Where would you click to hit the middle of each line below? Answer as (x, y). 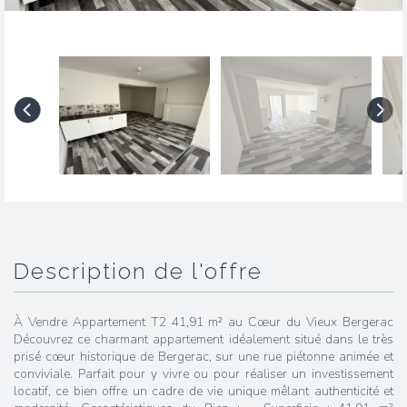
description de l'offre (147, 271)
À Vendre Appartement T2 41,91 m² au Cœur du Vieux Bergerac (203, 322)
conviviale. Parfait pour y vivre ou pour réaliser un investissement (203, 374)
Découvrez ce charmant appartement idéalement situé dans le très (203, 339)
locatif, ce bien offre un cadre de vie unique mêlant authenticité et (203, 391)
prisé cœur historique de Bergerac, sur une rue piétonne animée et (203, 357)
